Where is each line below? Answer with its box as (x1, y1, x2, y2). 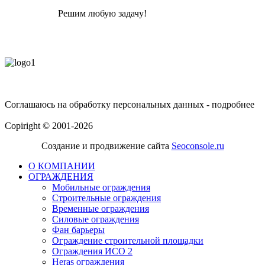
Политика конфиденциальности (5, 109, 134, 120)
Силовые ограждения (52, 214, 139, 224)
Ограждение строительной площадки (52, 235, 203, 245)
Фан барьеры (52, 224, 105, 235)
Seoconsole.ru (171, 140, 224, 151)
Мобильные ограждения (52, 182, 150, 192)
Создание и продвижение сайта (41, 140, 172, 151)
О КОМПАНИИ (28, 160, 95, 171)
